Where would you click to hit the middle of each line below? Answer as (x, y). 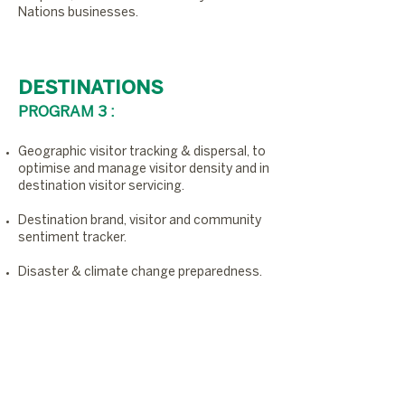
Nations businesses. (78, 13)
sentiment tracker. (72, 238)
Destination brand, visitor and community (140, 221)
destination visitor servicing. (101, 187)
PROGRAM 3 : (66, 112)
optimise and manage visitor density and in (144, 170)
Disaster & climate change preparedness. (140, 273)
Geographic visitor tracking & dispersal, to (142, 152)
